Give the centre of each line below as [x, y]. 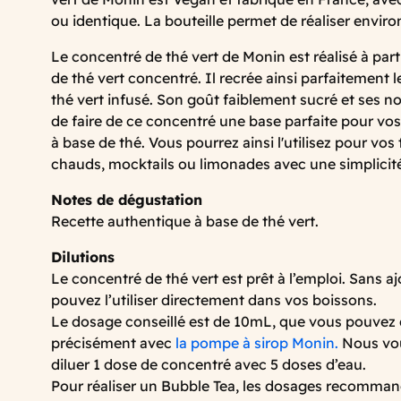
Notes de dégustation [127, 199]
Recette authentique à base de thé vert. [185, 221]
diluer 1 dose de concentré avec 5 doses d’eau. [209, 364]
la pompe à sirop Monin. [257, 342]
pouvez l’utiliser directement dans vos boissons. [214, 299]
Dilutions [83, 256]
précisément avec [113, 342]
